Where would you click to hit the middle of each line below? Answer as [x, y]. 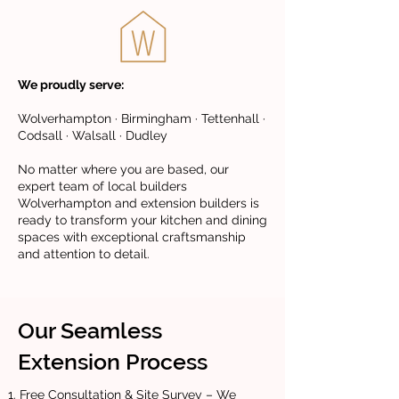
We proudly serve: [71, 85]
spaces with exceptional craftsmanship [132, 237]
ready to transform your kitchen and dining [142, 220]
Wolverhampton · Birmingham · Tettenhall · [142, 118]
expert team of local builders [102, 186]
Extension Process [113, 362]
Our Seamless [90, 330]
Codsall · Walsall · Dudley [93, 135]
